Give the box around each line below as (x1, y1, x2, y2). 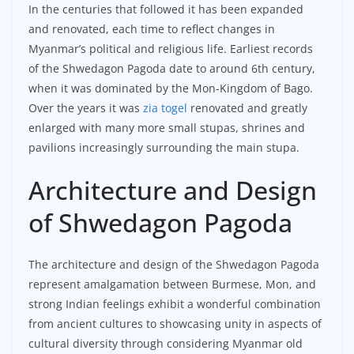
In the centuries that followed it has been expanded (28, 2, 303, 17)
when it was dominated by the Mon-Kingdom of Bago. (28, 81, 313, 96)
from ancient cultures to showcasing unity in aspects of (28, 316, 322, 332)
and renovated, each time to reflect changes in (28, 21, 275, 37)
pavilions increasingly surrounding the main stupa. (28, 140, 299, 156)
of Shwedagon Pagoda (28, 205, 292, 240)
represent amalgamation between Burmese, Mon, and (28, 277, 316, 292)
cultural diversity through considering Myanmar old (28, 336, 303, 352)
